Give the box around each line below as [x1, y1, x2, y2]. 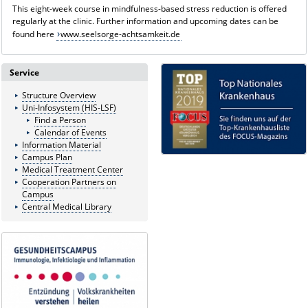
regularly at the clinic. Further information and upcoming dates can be [12, 14, 278, 27]
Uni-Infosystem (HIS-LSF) [21, 102, 116, 114]
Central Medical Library [21, 201, 111, 213]
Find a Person [34, 114, 86, 126]
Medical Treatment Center [21, 164, 123, 176]
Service [10, 66, 40, 78]
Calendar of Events [34, 126, 107, 139]
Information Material [21, 139, 101, 151]
